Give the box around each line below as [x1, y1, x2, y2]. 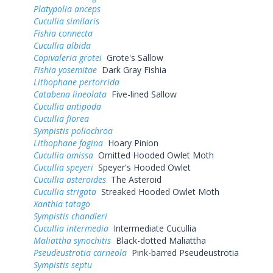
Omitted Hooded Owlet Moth [93, 149, 214, 161]
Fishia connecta [34, 27, 93, 39]
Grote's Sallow [102, 51, 163, 63]
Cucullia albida [34, 39, 91, 51]
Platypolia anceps [34, 2, 101, 15]
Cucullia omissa [34, 149, 93, 161]
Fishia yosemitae [34, 63, 97, 76]
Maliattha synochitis [34, 234, 111, 246]
